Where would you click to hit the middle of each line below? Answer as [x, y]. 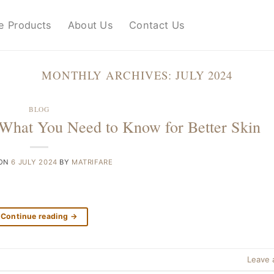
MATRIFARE [92, 162]
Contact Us [157, 25]
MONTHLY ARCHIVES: [108, 75]
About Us [91, 25]
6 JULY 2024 [34, 162]
